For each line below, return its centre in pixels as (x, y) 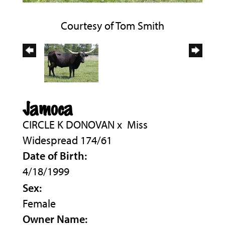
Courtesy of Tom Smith (113, 25)
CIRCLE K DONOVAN (69, 124)
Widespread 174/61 (67, 140)
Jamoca (48, 108)
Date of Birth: (55, 155)
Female (39, 203)
